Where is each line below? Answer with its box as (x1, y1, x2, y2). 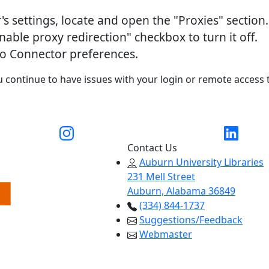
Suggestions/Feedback (139, 213, 243, 226)
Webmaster (139, 227, 192, 241)
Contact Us (127, 141, 177, 154)
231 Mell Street (127, 169, 195, 183)
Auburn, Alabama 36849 (127, 184, 235, 198)
